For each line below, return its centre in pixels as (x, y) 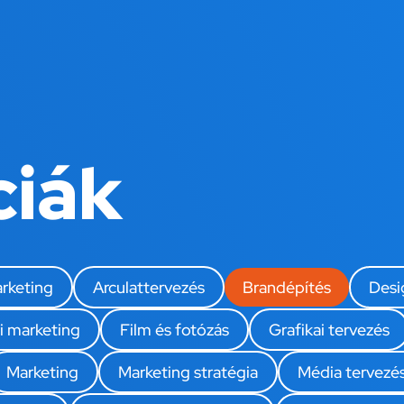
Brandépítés (287, 287)
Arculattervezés (149, 287)
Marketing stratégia (188, 372)
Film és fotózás (174, 330)
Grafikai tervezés (329, 330)
